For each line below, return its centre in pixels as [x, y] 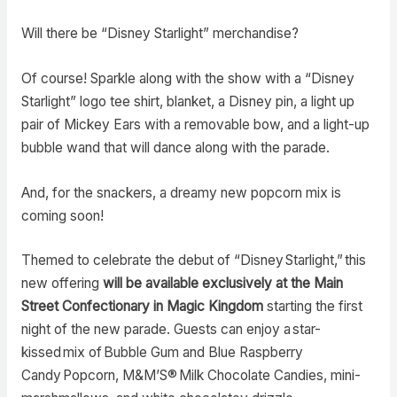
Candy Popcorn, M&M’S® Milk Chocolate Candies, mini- [191, 376]
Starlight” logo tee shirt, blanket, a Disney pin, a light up [187, 101]
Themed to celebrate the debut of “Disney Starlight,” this [193, 261]
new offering [62, 284]
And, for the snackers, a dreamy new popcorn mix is [181, 192]
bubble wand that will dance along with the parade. [176, 147]
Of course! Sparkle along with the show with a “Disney [187, 78]
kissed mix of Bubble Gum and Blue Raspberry [162, 353]
